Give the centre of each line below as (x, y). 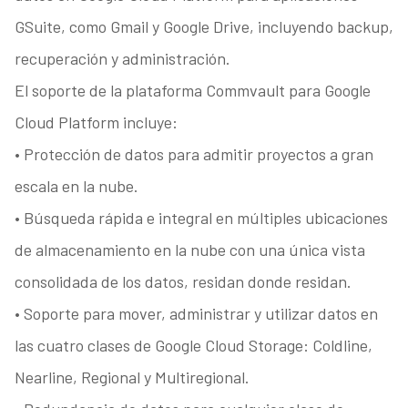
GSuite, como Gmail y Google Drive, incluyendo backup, (204, 27)
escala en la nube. (76, 186)
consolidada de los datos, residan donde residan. (183, 282)
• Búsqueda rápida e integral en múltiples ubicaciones (201, 218)
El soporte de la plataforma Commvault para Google (192, 91)
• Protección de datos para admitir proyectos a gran (194, 154)
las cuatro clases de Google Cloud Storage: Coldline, (193, 346)
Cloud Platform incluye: (96, 122)
